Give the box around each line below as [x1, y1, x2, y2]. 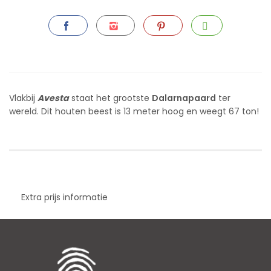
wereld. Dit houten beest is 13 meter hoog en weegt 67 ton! [9, 105, 259, 117]
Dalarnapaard [152, 92, 216, 104]
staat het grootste [69, 92, 152, 104]
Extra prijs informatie [21, 191, 108, 203]
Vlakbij [9, 92, 38, 104]
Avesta [38, 92, 69, 104]
